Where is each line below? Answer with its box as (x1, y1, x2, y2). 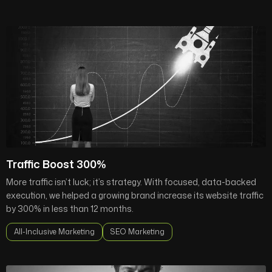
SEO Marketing (110, 226, 165, 237)
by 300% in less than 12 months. (6, 203, 134, 214)
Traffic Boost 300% (6, 156, 106, 172)
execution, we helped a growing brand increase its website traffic (6, 189, 263, 201)
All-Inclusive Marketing (14, 226, 95, 237)
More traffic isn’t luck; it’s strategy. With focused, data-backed (6, 176, 256, 188)
